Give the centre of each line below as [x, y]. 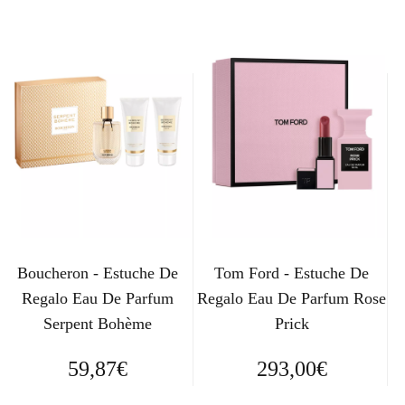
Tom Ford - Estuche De [292, 273]
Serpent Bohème [97, 324]
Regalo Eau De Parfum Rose [292, 299]
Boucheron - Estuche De [97, 273]
